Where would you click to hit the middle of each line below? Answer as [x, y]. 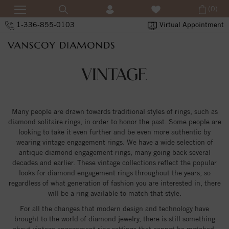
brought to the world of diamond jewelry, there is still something [114, 219]
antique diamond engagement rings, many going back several [114, 152]
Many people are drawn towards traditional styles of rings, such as [114, 111]
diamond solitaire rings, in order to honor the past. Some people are [114, 122]
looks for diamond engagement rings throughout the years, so [114, 173]
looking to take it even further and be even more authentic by [114, 132]
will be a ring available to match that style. [114, 193]
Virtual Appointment [192, 25]
